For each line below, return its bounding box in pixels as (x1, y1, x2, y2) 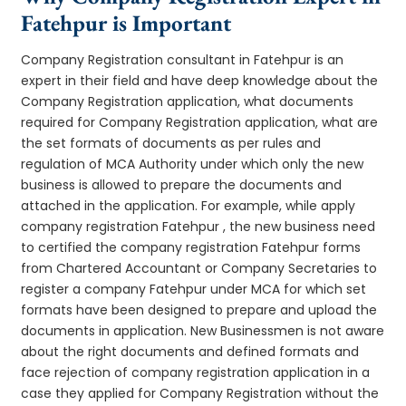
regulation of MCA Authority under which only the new (21, 154, 364, 173)
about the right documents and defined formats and (21, 342, 360, 361)
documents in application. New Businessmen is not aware (21, 321, 385, 340)
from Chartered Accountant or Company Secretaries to (21, 258, 378, 277)
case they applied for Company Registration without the (21, 383, 380, 402)
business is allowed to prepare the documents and (21, 175, 343, 194)
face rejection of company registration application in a (21, 362, 371, 382)
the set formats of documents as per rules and (21, 133, 322, 152)
